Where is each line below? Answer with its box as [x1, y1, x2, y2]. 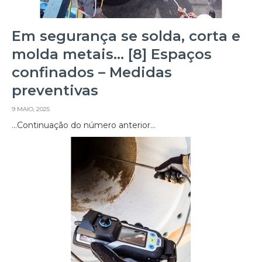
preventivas [12, 82, 98, 99]
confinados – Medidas [12, 64, 172, 81]
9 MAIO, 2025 [12, 105, 50, 113]
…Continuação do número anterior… [12, 120, 156, 131]
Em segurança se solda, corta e [12, 27, 240, 45]
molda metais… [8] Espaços [12, 46, 212, 63]
